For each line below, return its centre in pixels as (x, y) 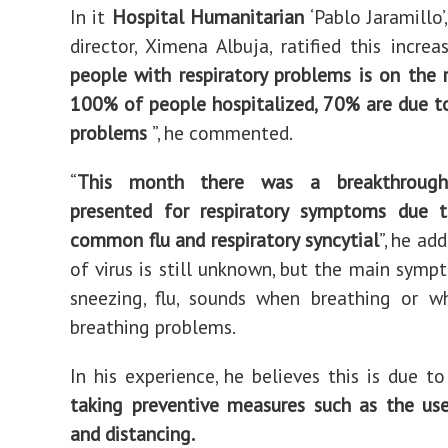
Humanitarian (247, 16)
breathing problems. (153, 326)
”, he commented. (222, 132)
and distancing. (132, 433)
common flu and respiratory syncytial (224, 239)
